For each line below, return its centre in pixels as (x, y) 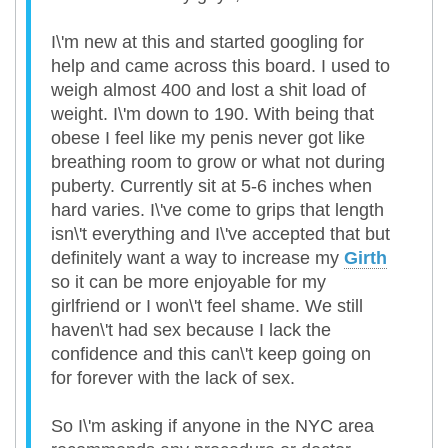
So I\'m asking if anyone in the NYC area (212, 426)
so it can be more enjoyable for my (188, 282)
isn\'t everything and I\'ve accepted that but (220, 234)
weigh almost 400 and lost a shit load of (208, 90)
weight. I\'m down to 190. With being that (212, 114)
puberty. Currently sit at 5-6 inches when (211, 186)
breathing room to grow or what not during (218, 162)
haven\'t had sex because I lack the (191, 330)
